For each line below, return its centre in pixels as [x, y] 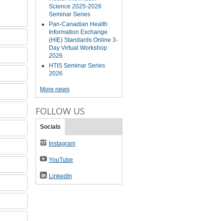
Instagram [62, 144]
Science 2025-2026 [75, 6]
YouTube [61, 160]
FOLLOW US [60, 111]
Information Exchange [78, 32]
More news [55, 89]
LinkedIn [60, 176]
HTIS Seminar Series [77, 66]
